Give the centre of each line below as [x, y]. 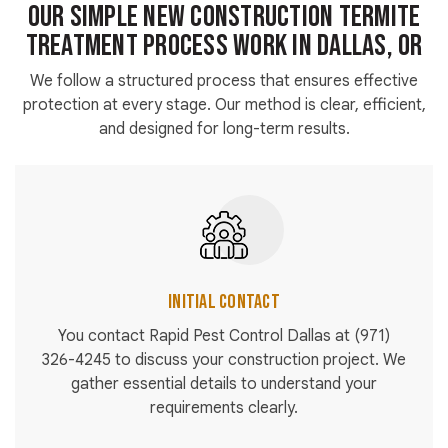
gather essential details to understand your [224, 384]
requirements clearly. [224, 408]
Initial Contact [224, 302]
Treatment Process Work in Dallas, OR [224, 46]
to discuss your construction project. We [258, 360]
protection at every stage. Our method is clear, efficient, [224, 105]
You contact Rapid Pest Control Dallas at [206, 336]
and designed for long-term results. [224, 129]
